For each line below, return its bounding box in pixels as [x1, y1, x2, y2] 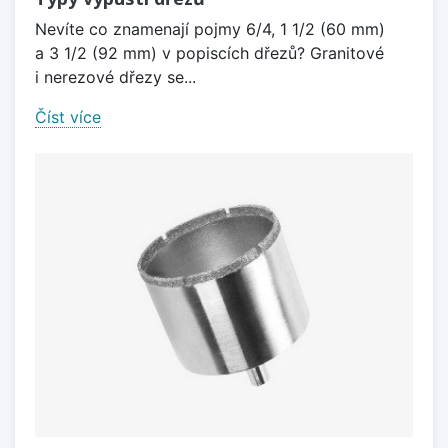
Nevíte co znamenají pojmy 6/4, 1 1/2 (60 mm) [35, 19, 385, 40]
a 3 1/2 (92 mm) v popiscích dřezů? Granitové [35, 43, 384, 64]
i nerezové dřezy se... [35, 67, 196, 88]
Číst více [35, 107, 101, 128]
